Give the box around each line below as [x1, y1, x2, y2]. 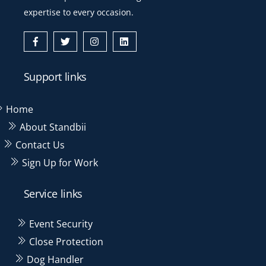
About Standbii [17, 120, 87, 134]
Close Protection [26, 235, 103, 248]
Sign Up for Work [20, 156, 99, 169]
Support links [23, 69, 87, 84]
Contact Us [12, 138, 65, 151]
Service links [23, 186, 83, 201]
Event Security [26, 217, 93, 231]
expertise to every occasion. [23, 7, 134, 18]
